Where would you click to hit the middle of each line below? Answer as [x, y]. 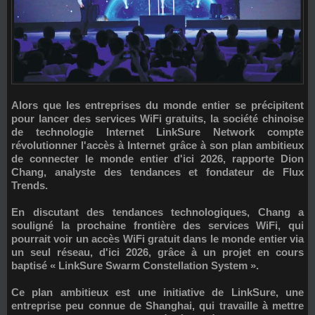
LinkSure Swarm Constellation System [153, 265]
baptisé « [35, 265]
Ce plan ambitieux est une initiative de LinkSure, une [157, 292]
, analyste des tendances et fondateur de [163, 172]
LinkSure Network [206, 131]
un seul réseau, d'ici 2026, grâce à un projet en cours [157, 252]
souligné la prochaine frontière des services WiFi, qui [157, 225]
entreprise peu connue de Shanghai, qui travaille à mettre [157, 305]
